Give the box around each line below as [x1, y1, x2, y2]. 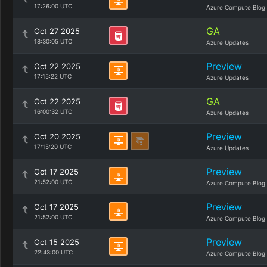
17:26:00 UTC [34, 2, 72, 10]
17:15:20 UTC [34, 143, 72, 150]
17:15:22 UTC [34, 73, 72, 80]
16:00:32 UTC [34, 108, 72, 115]
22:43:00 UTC [34, 249, 73, 256]
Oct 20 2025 [34, 132, 80, 141]
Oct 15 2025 [34, 237, 79, 247]
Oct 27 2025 [34, 26, 80, 36]
